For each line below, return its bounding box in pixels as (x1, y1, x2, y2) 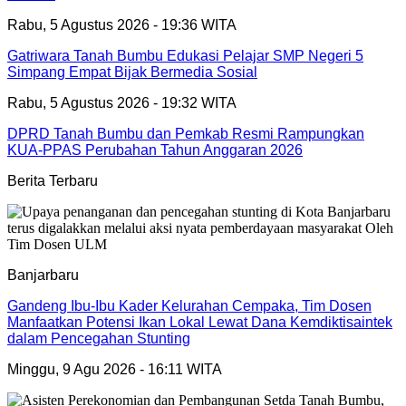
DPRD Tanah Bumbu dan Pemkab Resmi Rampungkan (7, 125, 364, 141)
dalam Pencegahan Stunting (7, 330, 190, 346)
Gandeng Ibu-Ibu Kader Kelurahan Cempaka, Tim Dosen (7, 297, 372, 314)
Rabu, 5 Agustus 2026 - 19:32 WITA (7, 94, 237, 111)
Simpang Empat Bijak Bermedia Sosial (7, 63, 257, 80)
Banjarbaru (7, 266, 79, 283)
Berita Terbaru (7, 172, 98, 188)
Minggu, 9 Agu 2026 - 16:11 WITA (7, 361, 222, 377)
